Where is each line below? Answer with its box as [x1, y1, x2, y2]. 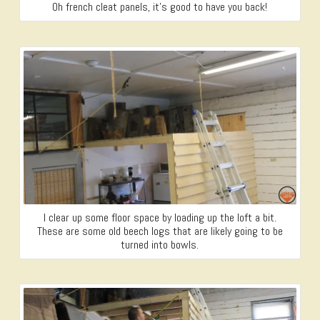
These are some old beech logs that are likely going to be [36, 223, 283, 239]
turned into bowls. [121, 236, 199, 252]
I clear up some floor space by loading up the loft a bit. [43, 209, 276, 225]
